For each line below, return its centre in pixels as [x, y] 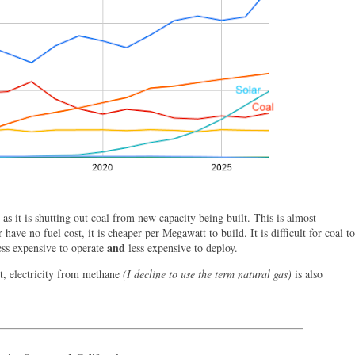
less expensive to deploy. [181, 248]
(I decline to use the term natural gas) [207, 274]
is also [307, 274]
